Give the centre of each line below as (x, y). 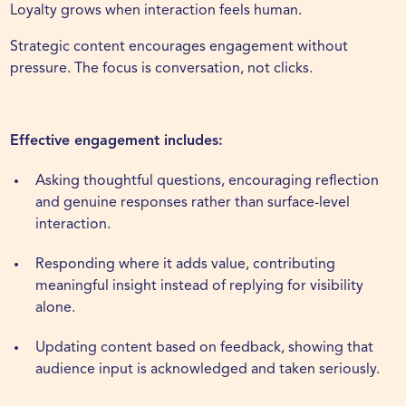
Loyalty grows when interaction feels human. (156, 11)
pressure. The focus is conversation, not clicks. (162, 69)
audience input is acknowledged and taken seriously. (208, 370)
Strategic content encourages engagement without (179, 48)
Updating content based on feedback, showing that (205, 348)
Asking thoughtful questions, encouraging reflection (208, 182)
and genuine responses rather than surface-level (193, 203)
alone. (56, 309)
